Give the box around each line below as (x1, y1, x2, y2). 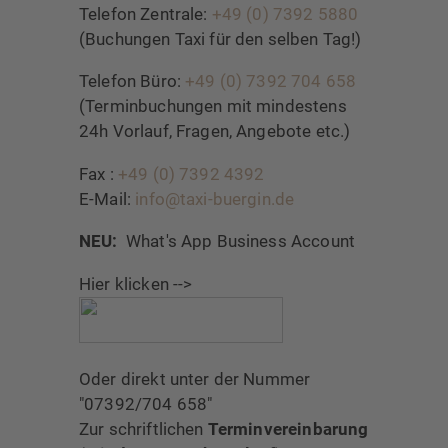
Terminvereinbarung (207, 419, 369, 440)
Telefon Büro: (79, 71, 186, 92)
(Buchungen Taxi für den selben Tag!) (79, 28, 362, 49)
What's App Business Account (121, 231, 355, 252)
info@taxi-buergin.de (135, 188, 295, 209)
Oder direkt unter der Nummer (79, 369, 311, 390)
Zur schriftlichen (79, 419, 208, 440)
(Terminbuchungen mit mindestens (79, 96, 347, 117)
